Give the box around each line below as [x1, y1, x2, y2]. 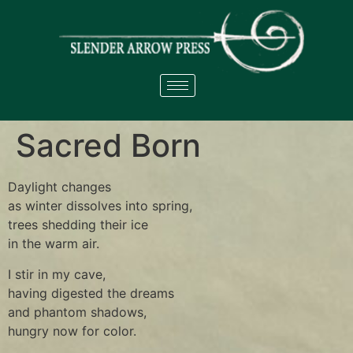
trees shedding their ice [8, 217, 148, 233]
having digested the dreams [8, 284, 174, 301]
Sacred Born [16, 126, 201, 165]
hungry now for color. [8, 322, 136, 339]
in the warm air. [8, 236, 99, 252]
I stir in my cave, [8, 266, 106, 282]
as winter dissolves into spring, [8, 198, 192, 214]
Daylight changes [8, 179, 111, 195]
